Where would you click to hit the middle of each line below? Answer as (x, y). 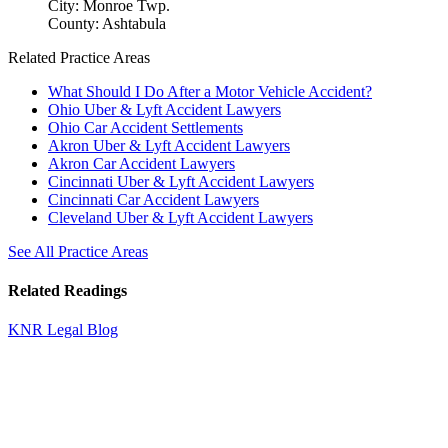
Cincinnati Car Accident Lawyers (153, 199)
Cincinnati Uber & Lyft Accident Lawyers (181, 181)
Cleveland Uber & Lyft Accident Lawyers (180, 217)
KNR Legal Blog (63, 330)
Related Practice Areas (79, 57)
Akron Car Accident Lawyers (141, 163)
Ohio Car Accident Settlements (145, 127)
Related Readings (67, 291)
